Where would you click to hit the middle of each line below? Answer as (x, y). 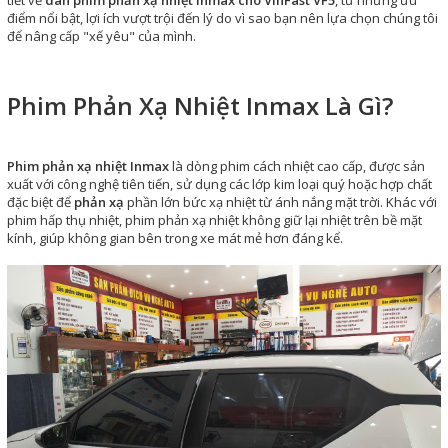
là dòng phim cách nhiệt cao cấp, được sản (297, 166)
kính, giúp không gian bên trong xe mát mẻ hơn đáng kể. (175, 238)
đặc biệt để (40, 202)
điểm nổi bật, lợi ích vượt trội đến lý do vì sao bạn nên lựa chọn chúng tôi (222, 18)
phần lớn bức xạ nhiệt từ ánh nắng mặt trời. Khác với (280, 202)
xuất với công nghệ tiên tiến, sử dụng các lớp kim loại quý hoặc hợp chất (219, 184)
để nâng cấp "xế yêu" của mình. (101, 36)
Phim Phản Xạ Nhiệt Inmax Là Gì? (200, 105)
